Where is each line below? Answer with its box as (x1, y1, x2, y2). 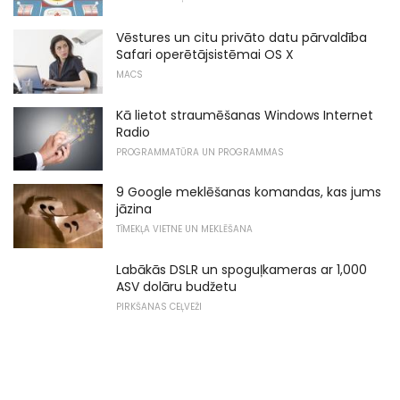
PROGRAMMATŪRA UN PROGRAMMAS (116, 145, 284, 159)
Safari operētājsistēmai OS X (116, 46, 294, 64)
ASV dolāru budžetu (116, 277, 237, 296)
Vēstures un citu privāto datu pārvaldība (116, 29, 367, 47)
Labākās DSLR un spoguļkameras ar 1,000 (116, 260, 367, 279)
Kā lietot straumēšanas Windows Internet (116, 105, 373, 124)
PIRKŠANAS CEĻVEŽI (116, 299, 202, 313)
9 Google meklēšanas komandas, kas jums (116, 183, 381, 202)
